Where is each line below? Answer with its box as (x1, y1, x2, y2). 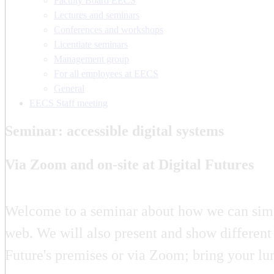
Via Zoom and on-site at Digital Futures (5, 156, 254, 172)
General (54, 83, 84, 94)
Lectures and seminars (54, 9, 139, 20)
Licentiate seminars (54, 39, 128, 50)
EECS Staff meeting (29, 97, 108, 108)
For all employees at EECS (54, 68, 158, 79)
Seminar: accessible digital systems (5, 122, 224, 139)
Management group (54, 53, 129, 64)
